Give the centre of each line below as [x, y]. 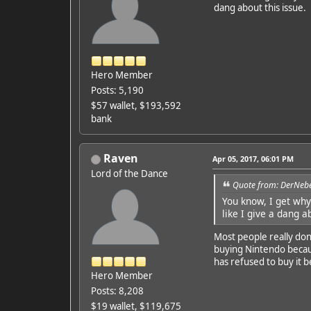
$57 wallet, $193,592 [136, 106]
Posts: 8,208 [117, 291]
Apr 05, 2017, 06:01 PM [253, 159]
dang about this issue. [260, 8]
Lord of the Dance [129, 174]
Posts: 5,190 [117, 91]
